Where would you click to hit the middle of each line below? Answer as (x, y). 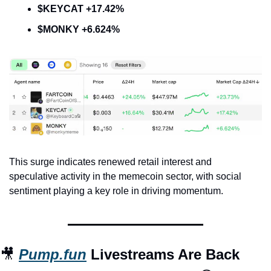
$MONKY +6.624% (79, 29)
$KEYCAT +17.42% (81, 8)
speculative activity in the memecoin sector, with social (125, 176)
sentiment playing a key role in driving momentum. (116, 191)
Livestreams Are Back (163, 254)
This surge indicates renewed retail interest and (110, 162)
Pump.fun (53, 254)
